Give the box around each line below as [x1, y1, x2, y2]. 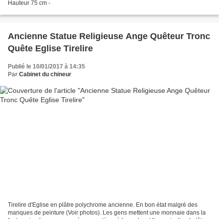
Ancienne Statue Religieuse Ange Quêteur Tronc [8, 31, 210, 41]
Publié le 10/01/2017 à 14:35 [8, 63, 85, 70]
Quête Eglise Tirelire [8, 43, 93, 53]
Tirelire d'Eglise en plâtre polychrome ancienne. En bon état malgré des [8, 201, 197, 209]
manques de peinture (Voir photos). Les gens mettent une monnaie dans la [8, 209, 206, 217]
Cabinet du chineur [19, 70, 71, 78]
